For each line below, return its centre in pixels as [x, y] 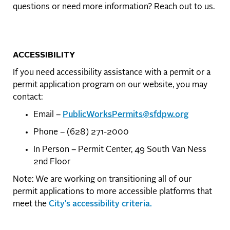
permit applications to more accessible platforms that [112, 192]
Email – [48, 115]
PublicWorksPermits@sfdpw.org [126, 115]
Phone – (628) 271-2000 [81, 132]
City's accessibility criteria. [100, 204]
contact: [29, 97]
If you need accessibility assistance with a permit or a [112, 73]
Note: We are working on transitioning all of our [102, 179]
